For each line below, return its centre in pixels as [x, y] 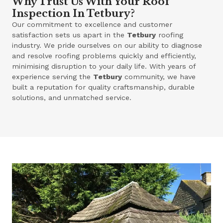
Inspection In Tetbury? [74, 13]
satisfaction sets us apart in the [70, 35]
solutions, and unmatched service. [72, 97]
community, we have [159, 76]
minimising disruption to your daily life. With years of [104, 66]
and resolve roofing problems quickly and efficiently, [104, 56]
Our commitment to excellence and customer [92, 24]
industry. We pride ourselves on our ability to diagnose [107, 45]
